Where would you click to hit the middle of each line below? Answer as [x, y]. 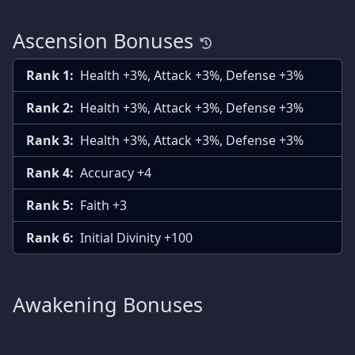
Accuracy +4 [116, 173]
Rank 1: [50, 76]
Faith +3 [103, 206]
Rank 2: [50, 108]
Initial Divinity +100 [136, 238]
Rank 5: [50, 206]
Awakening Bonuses [108, 305]
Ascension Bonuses [103, 41]
